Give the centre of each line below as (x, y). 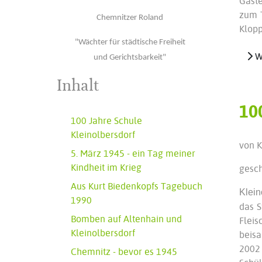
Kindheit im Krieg (106, 167)
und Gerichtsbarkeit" (130, 58)
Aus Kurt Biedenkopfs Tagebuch (137, 186)
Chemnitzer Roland (130, 18)
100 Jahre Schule (106, 120)
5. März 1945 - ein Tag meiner (133, 153)
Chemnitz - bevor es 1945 (124, 251)
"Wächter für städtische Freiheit (130, 42)
